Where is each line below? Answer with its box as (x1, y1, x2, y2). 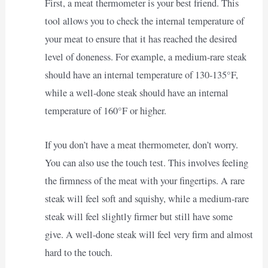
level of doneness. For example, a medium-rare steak (44, 50, 246, 64)
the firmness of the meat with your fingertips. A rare (44, 173, 245, 187)
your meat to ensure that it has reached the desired (44, 32, 237, 46)
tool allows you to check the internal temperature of (44, 14, 244, 28)
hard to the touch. (44, 245, 112, 259)
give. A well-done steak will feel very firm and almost (44, 227, 253, 241)
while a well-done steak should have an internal (44, 86, 229, 100)
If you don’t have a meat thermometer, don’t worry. (44, 138, 238, 151)
